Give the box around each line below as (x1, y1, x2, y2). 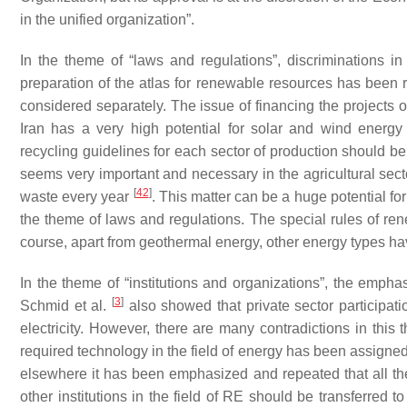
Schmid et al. (20, 298, 112, 313)
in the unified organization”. (20, 12, 194, 27)
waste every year (20, 189, 134, 204)
